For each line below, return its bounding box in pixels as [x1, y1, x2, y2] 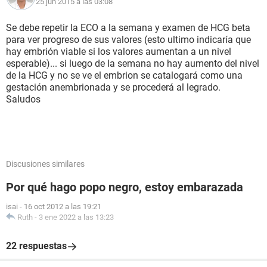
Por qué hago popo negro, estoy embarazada [6, 180, 243, 194]
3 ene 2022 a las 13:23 [39, 213, 114, 222]
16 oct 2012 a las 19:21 [24, 202, 101, 211]
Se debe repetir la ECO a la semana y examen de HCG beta [6, 22, 250, 33]
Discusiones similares [6, 159, 85, 169]
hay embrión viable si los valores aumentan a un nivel [6, 46, 231, 57]
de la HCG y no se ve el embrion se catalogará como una [6, 70, 243, 81]
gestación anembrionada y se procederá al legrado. [6, 82, 221, 93]
